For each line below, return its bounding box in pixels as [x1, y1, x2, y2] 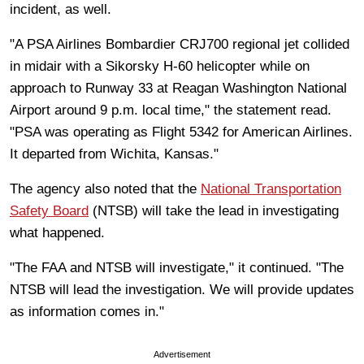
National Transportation [201, 180, 341, 197]
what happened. [10, 224, 105, 240]
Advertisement [154, 349, 210, 359]
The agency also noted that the [10, 180, 201, 197]
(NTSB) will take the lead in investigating [89, 202, 339, 219]
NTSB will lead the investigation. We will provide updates [10, 281, 354, 297]
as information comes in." [10, 303, 164, 319]
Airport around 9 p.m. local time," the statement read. [10, 102, 331, 118]
